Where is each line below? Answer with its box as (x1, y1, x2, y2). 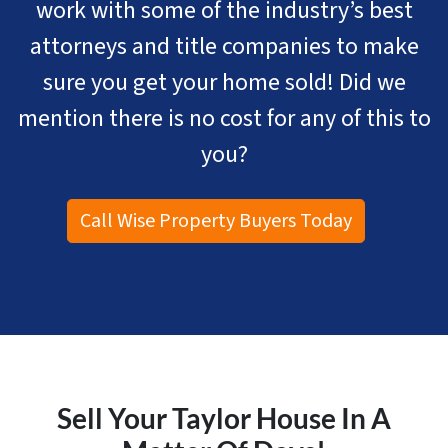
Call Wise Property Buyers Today (80, 207, 352, 236)
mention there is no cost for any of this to (17, 101, 431, 137)
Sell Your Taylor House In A (57, 402, 391, 436)
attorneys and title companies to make (29, 29, 419, 65)
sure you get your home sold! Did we (42, 65, 406, 101)
